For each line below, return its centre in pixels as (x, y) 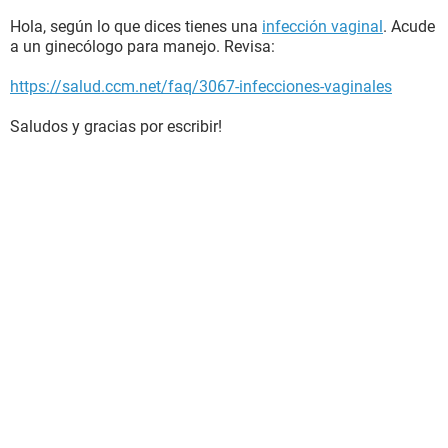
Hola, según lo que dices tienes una (136, 26)
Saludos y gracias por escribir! (116, 126)
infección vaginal (322, 26)
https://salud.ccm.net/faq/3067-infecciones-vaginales (201, 86)
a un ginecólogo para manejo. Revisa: (142, 46)
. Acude (409, 26)
